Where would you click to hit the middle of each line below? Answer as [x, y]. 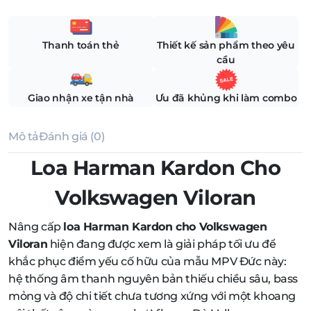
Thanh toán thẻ [81, 45]
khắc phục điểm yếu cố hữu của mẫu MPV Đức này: [148, 261]
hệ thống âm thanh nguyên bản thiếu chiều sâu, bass [153, 278]
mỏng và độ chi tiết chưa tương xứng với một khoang [152, 296]
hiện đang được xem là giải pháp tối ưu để [162, 244]
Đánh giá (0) [72, 136]
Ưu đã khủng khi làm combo [226, 98]
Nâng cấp [36, 226]
